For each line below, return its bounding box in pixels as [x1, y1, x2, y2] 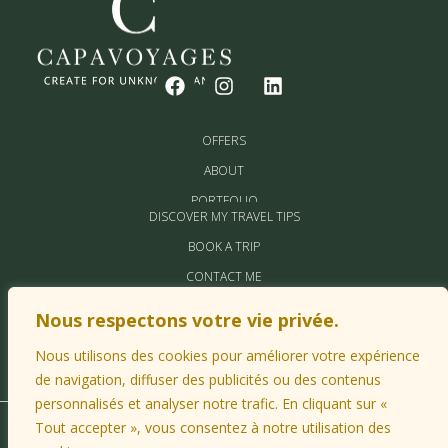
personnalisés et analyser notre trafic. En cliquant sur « [35, 394, 387, 413]
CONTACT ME [186, 267, 262, 285]
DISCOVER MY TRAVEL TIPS [148, 207, 300, 225]
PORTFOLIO [190, 191, 258, 209]
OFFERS [202, 131, 246, 149]
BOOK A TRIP [188, 237, 260, 255]
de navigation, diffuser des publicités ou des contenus [35, 370, 381, 389]
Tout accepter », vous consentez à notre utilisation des [35, 418, 391, 437]
